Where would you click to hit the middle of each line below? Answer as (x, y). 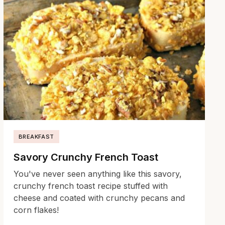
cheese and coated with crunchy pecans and (99, 198)
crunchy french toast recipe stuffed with (90, 186)
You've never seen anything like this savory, (97, 174)
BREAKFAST (36, 137)
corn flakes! (36, 210)
